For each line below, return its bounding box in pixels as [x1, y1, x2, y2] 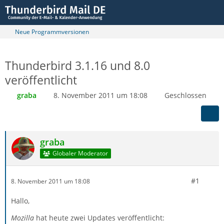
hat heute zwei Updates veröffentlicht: [34, 213, 164, 222]
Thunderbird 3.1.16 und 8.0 [5, 57, 150, 73]
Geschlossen [164, 90, 206, 100]
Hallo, [11, 196, 29, 205]
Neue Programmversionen [15, 27, 89, 36]
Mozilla [11, 213, 34, 222]
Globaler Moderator [52, 149, 108, 158]
